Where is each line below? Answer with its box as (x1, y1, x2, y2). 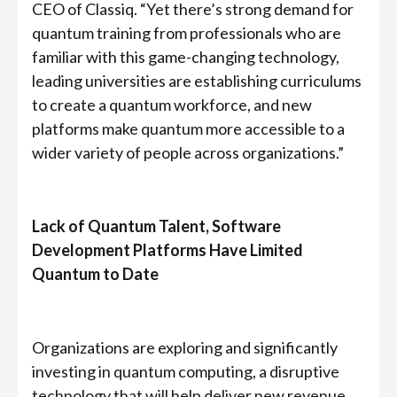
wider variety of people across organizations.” (32, 143, 344, 162)
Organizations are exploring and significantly (32, 338, 338, 357)
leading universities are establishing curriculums (32, 71, 362, 90)
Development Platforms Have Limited (32, 240, 303, 260)
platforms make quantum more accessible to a (32, 119, 345, 138)
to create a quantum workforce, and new (32, 95, 312, 114)
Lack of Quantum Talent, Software (32, 216, 281, 236)
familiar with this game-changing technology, (32, 47, 339, 66)
